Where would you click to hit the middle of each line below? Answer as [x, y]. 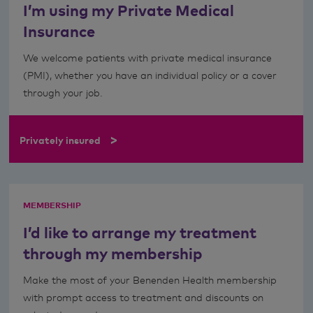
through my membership [112, 253]
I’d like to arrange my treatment [139, 232]
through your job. [63, 93]
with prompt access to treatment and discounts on [143, 297]
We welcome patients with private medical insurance [147, 58]
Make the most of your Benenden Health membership [150, 280]
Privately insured [60, 140]
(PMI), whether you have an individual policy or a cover [150, 75]
